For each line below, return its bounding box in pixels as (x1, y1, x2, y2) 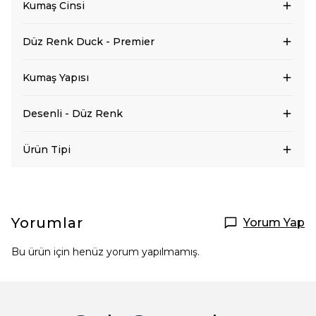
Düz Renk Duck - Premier (23, 35, 154, 48)
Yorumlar (11, 214, 83, 231)
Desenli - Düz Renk (23, 107, 123, 120)
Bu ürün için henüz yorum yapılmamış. (11, 245, 200, 258)
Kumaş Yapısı (23, 71, 89, 84)
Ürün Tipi (23, 143, 71, 156)
